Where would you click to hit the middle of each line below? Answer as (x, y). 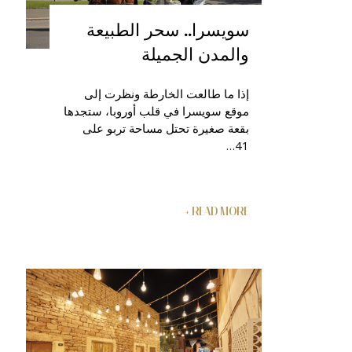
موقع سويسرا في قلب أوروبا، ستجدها (156, 111)
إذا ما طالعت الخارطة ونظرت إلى (167, 94)
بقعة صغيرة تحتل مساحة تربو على (166, 128)
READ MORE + (220, 212)
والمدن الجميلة (195, 54)
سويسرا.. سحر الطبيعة (168, 29)
